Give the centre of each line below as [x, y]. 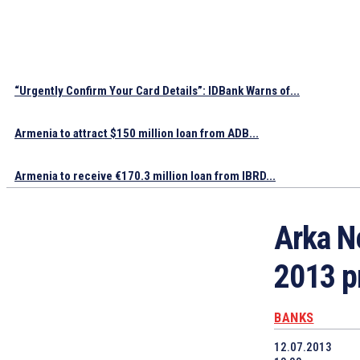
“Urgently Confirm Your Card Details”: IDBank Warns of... [157, 91]
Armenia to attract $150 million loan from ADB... [137, 134]
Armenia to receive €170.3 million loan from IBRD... [145, 176]
